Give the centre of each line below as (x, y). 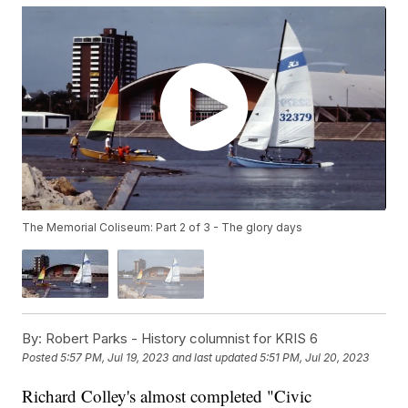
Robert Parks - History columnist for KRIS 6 (180, 338)
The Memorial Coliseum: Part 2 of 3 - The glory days (163, 228)
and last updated (215, 358)
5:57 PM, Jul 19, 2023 (115, 358)
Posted (41, 358)
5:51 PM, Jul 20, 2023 (315, 358)
